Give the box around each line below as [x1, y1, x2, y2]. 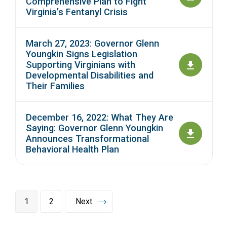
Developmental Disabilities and [26, 70, 154, 81]
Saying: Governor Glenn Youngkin [26, 123, 163, 134]
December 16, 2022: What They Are [26, 112, 173, 123]
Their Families [26, 81, 85, 92]
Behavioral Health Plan [26, 144, 119, 155]
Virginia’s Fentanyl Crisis [26, 7, 128, 18]
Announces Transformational [26, 133, 149, 144]
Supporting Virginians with [26, 59, 135, 70]
